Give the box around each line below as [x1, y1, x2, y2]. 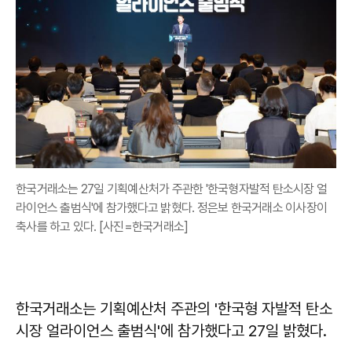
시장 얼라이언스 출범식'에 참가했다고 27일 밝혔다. [16, 321, 327, 340]
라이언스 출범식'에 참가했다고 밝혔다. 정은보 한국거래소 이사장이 [16, 200, 327, 215]
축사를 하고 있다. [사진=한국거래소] [16, 218, 189, 234]
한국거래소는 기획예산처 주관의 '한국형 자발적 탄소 [16, 299, 332, 318]
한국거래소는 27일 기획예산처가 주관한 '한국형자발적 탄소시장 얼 [16, 181, 327, 196]
